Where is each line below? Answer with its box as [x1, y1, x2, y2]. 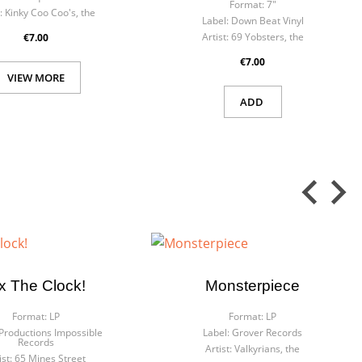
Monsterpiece [205, 277, 301, 294]
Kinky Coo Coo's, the [5, 6, 96, 19]
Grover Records [232, 326, 303, 339]
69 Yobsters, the [230, 30, 304, 44]
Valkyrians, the [234, 342, 301, 356]
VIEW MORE [6, 70, 65, 85]
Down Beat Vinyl [230, 14, 304, 27]
